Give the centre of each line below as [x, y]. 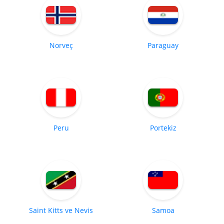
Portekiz [163, 127]
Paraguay [163, 45]
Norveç [61, 45]
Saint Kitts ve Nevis [61, 210]
